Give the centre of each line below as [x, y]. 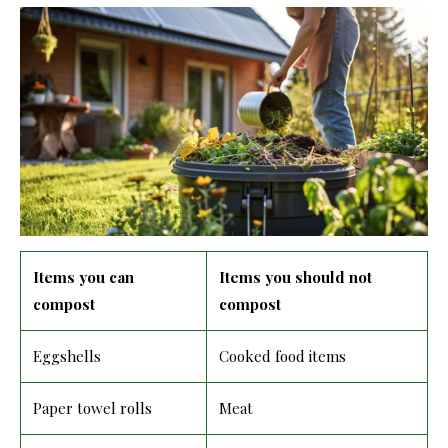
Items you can [83, 277]
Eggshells [67, 356]
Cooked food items [282, 356]
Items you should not [295, 277]
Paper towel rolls [92, 408]
